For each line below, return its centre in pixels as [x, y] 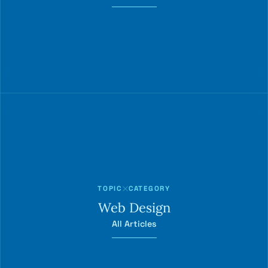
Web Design [134, 208]
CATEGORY [149, 189]
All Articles [134, 224]
